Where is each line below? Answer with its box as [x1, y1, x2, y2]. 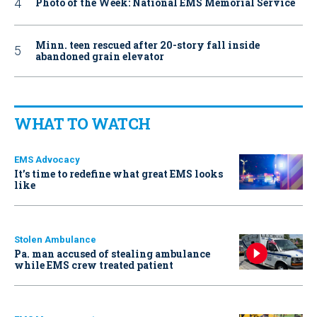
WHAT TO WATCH [14, 113, 151, 134]
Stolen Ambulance [14, 234, 96, 245]
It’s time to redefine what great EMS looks [14, 166, 223, 180]
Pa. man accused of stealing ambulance [14, 246, 210, 260]
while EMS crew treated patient [14, 258, 173, 272]
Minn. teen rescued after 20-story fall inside [35, 38, 260, 52]
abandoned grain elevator [35, 49, 164, 63]
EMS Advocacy [14, 154, 80, 165]
